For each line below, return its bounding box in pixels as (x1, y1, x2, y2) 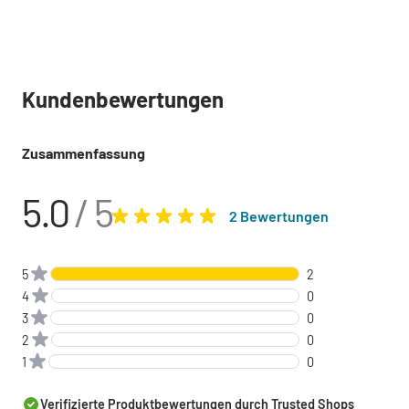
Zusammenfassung (22, 144, 145, 163)
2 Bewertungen (228, 207, 329, 225)
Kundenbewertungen (22, 86, 224, 113)
